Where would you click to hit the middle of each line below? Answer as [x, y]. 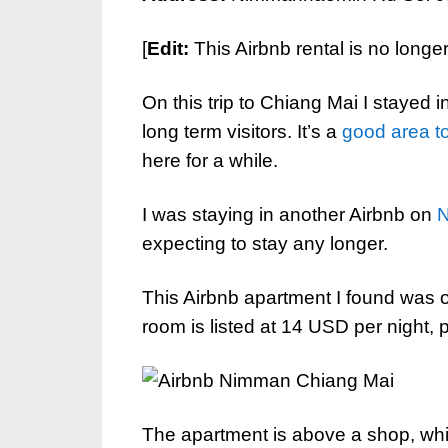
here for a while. [210, 160]
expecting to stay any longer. [265, 243]
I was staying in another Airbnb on [289, 214]
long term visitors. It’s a [242, 131]
